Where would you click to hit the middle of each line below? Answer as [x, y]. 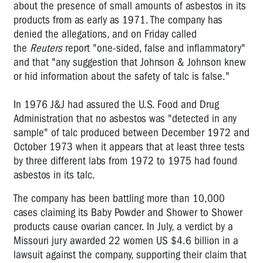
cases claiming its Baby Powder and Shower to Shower [128, 212]
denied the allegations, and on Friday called [105, 34]
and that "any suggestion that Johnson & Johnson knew [130, 62]
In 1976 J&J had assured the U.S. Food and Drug [116, 104]
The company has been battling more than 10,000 [119, 198]
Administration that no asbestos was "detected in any [125, 118]
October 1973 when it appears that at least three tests [129, 146]
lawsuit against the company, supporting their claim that [130, 254]
